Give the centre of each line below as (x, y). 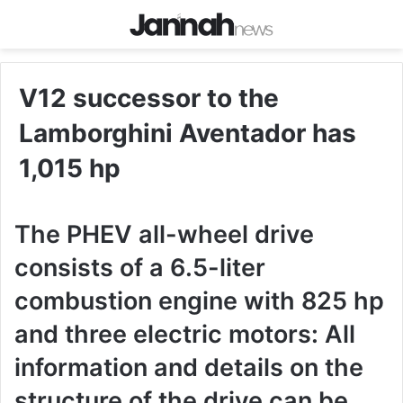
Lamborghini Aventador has (188, 134)
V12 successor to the (149, 99)
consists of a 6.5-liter (140, 268)
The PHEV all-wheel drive (164, 235)
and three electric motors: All (185, 335)
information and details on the (189, 368)
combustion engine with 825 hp (199, 301)
